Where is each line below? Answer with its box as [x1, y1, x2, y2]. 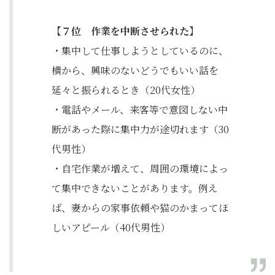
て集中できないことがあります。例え [52, 181, 218, 196]
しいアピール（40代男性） [52, 220, 170, 235]
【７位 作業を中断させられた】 [52, 24, 199, 39]
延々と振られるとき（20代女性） [52, 83, 200, 98]
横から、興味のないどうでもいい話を [52, 63, 219, 78]
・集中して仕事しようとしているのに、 [52, 44, 228, 58]
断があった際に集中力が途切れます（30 [52, 122, 229, 137]
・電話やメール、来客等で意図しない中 [52, 103, 228, 117]
